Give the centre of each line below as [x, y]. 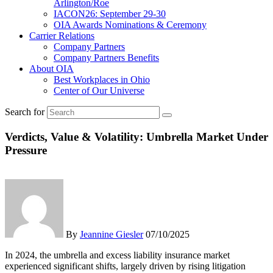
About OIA [51, 69]
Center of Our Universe [99, 90]
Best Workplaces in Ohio [102, 80]
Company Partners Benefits [106, 58]
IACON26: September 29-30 [110, 14]
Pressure [26, 150]
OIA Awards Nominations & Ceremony [130, 25]
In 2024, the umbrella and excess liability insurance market [117, 255]
